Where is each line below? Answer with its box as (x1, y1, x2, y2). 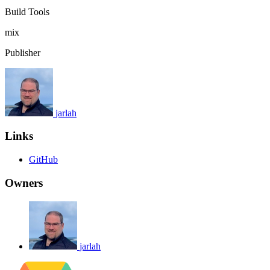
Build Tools (5, 6, 49, 17)
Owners (5, 176, 43, 189)
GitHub (29, 154, 58, 165)
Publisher (5, 47, 40, 58)
